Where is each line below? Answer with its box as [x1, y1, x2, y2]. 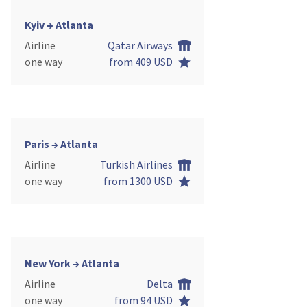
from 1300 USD [103, 173, 173, 188]
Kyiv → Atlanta [25, 17, 93, 32]
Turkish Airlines [100, 157, 173, 171]
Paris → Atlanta [25, 136, 98, 151]
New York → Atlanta [25, 256, 119, 270]
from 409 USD [109, 54, 173, 69]
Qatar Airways [108, 38, 173, 52]
